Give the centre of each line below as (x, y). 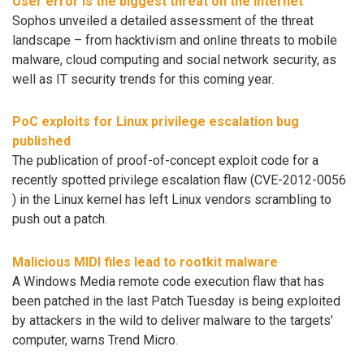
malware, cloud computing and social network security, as (174, 59)
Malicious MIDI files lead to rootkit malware (145, 262)
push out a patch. (60, 219)
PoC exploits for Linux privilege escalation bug (156, 122)
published (41, 141)
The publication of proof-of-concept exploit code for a (165, 161)
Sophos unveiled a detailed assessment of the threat (163, 20)
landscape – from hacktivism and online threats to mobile (175, 40)
